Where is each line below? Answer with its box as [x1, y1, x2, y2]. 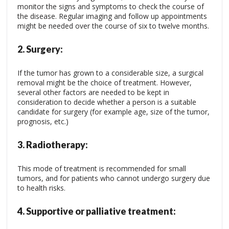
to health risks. [17, 183, 65, 193]
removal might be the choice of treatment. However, [17, 78, 192, 87]
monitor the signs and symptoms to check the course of [17, 2, 204, 11]
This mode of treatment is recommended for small [17, 164, 186, 173]
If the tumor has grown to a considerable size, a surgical [17, 68, 203, 78]
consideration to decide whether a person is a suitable [17, 97, 196, 107]
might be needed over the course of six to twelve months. [17, 21, 209, 31]
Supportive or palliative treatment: [26, 205, 176, 217]
